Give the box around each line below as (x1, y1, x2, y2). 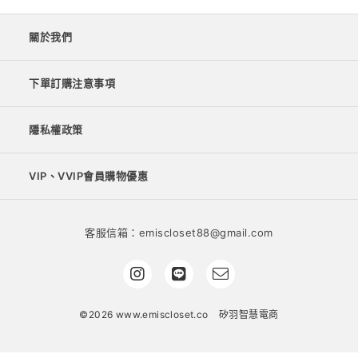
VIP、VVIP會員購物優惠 (29, 169, 148, 183)
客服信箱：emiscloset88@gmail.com (85, 226, 273, 240)
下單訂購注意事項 (29, 77, 115, 90)
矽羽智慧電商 (219, 308, 279, 321)
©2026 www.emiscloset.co (79, 308, 212, 321)
